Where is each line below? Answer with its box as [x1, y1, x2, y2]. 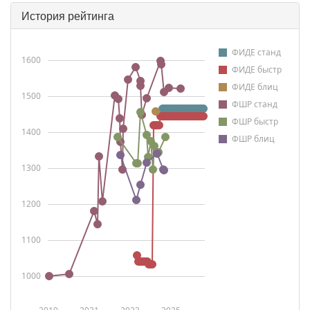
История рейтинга [21, 8, 114, 24]
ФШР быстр [232, 116, 278, 127]
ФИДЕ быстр [232, 64, 282, 75]
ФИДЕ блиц [232, 81, 278, 93]
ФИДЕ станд [232, 46, 281, 58]
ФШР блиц [232, 133, 275, 145]
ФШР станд [232, 98, 277, 110]
